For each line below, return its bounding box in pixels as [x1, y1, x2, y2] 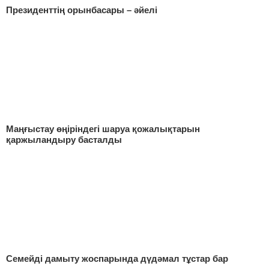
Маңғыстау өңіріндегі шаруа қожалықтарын [6, 124, 200, 134]
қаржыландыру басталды [6, 134, 122, 145]
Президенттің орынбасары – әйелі [6, 5, 157, 16]
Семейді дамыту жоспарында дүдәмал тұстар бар [6, 253, 228, 264]
